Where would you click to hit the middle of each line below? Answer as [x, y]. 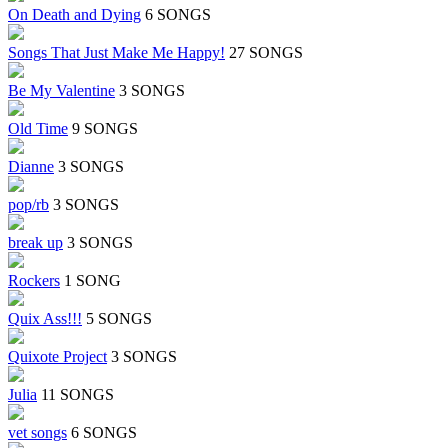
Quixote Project [57, 357]
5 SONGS [119, 319]
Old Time [38, 129]
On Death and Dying [74, 15]
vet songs [37, 433]
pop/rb [28, 205]
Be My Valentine [61, 91]
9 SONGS [105, 129]
